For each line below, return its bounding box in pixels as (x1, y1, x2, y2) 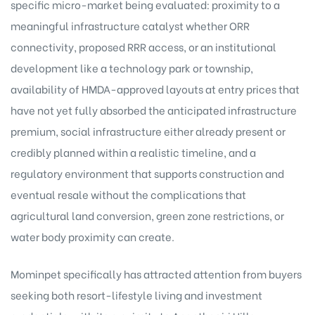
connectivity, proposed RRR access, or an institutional (11, 39, 276, 55)
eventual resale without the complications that (11, 186, 246, 202)
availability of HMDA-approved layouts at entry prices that (11, 81, 300, 97)
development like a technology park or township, (11, 60, 253, 76)
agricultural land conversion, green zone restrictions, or (11, 207, 284, 224)
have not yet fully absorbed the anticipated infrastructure (11, 102, 297, 118)
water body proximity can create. (11, 229, 174, 245)
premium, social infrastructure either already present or (11, 123, 285, 139)
